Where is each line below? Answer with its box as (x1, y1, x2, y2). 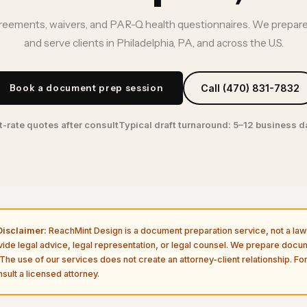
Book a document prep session (9, 82, 164, 94)
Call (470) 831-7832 (200, 82, 299, 95)
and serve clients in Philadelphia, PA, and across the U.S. (23, 36, 284, 50)
